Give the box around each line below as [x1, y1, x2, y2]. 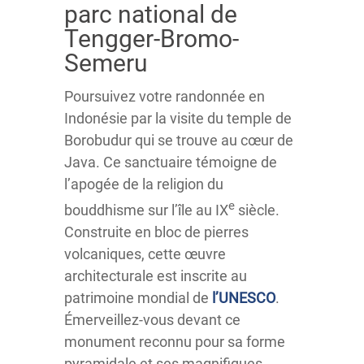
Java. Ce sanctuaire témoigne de [64, 153, 277, 171]
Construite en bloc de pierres [64, 223, 249, 240]
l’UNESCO [209, 288, 275, 306]
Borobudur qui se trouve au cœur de [64, 131, 293, 149]
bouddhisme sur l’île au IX [64, 201, 228, 219]
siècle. [235, 201, 279, 219]
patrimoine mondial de [64, 288, 209, 306]
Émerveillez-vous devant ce [64, 310, 240, 328]
